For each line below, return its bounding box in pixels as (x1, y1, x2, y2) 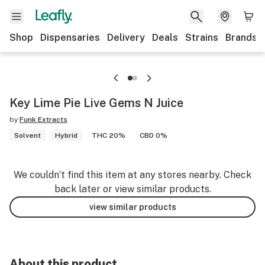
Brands (225, 32, 257, 43)
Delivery (107, 32, 145, 43)
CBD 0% (140, 131, 167, 140)
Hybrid (55, 131, 77, 140)
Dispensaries (40, 32, 100, 43)
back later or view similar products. (54, 183, 211, 195)
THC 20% (92, 131, 125, 140)
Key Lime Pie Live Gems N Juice (9, 96, 183, 110)
